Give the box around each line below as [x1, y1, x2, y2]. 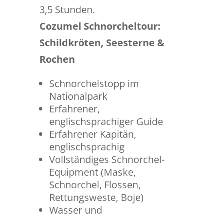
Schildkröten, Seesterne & [39, 36, 164, 49]
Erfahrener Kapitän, [49, 127, 136, 141]
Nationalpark [49, 90, 108, 103]
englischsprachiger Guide [49, 115, 163, 128]
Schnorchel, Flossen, [49, 178, 141, 191]
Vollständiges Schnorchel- [49, 153, 164, 166]
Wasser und [49, 203, 102, 217]
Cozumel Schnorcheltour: [39, 19, 161, 33]
